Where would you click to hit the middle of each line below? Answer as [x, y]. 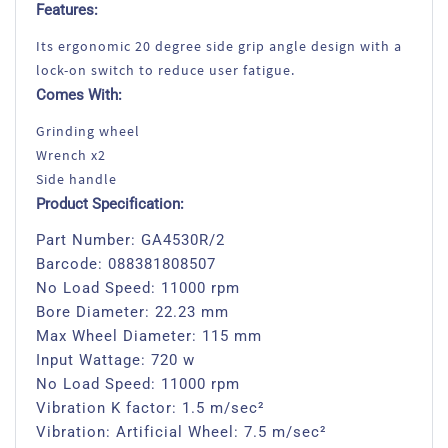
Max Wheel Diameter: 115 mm [149, 336]
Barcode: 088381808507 [126, 264]
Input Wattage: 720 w [115, 360]
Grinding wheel [88, 131]
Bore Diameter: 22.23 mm [132, 312]
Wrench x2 [71, 155]
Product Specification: [110, 204]
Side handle [76, 179]
